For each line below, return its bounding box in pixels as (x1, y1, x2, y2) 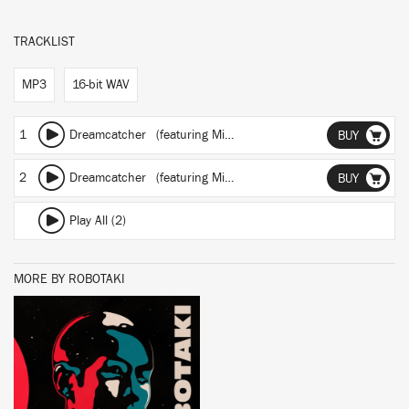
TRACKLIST (14, 36, 75, 48)
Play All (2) (69, 215, 126, 227)
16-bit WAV (72, 79, 130, 91)
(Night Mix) (241, 129, 309, 142)
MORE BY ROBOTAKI (14, 273, 125, 286)
